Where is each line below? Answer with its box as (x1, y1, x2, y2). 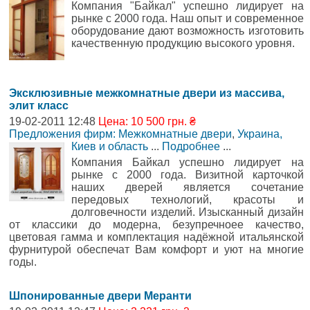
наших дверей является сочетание (71, 181, 304, 193)
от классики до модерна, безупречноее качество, (9, 218, 304, 230)
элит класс (9, 99, 69, 111)
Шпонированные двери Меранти (9, 289, 192, 302)
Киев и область (71, 140, 148, 152)
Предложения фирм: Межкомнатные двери (9, 127, 232, 140)
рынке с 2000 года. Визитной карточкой (71, 168, 304, 181)
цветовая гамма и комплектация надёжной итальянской (9, 230, 304, 243)
